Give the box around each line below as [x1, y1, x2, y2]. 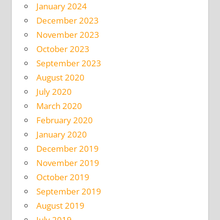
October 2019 [36, 171, 89, 183]
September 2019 [36, 186, 101, 197]
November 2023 [36, 29, 99, 41]
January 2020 [36, 129, 87, 140]
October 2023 [36, 43, 89, 55]
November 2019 [36, 157, 99, 169]
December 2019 [36, 143, 99, 155]
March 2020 [36, 100, 82, 112]
